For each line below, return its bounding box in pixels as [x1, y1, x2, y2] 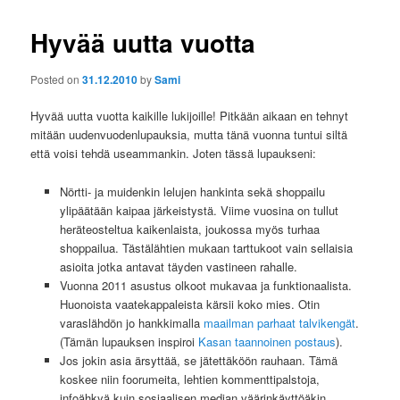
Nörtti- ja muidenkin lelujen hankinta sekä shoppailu [59, 182, 325, 200]
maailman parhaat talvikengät [203, 313, 355, 331]
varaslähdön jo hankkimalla [59, 313, 204, 331]
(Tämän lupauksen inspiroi [59, 332, 198, 350]
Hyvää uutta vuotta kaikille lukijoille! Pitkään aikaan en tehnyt [30, 107, 349, 125]
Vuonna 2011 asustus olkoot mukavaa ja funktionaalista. [59, 276, 352, 294]
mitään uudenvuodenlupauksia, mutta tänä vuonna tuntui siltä [30, 126, 348, 144]
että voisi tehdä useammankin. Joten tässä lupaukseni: [30, 145, 317, 162]
